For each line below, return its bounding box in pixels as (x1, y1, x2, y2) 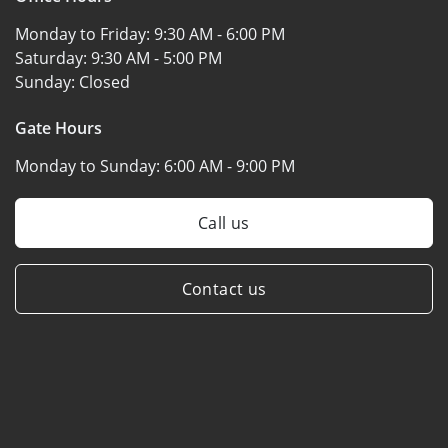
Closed (79, 70, 130, 93)
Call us (198, 211, 250, 234)
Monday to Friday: (15, 22, 154, 45)
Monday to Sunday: (15, 154, 164, 177)
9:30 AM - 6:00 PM (154, 22, 285, 45)
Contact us (181, 277, 267, 300)
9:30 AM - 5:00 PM (91, 46, 222, 69)
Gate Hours (15, 116, 102, 139)
